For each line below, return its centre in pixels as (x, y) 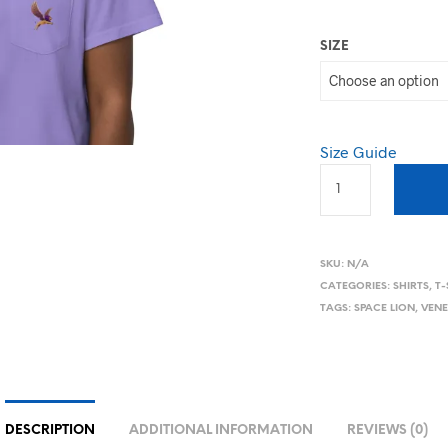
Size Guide (359, 151)
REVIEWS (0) (387, 430)
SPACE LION (385, 308)
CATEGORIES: (357, 286)
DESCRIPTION (50, 430)
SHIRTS (411, 286)
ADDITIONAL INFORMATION (221, 430)
